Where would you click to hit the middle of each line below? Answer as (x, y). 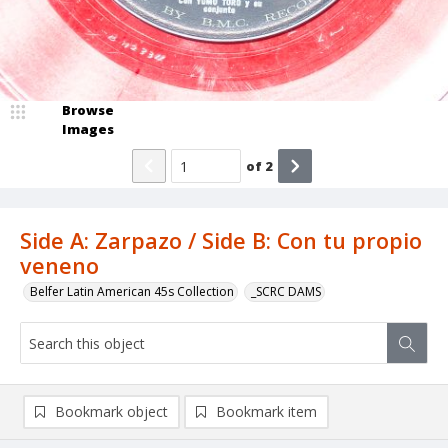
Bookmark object (111, 412)
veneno (59, 266)
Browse (88, 110)
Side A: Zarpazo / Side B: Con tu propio (221, 241)
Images (88, 129)
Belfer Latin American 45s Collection (132, 292)
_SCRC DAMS (286, 292)
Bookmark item (266, 412)
